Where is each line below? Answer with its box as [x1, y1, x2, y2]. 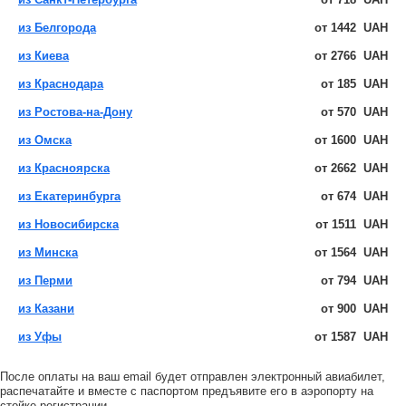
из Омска [18, 132, 72, 147]
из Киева [18, 48, 69, 63]
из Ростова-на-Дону [18, 104, 132, 119]
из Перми [18, 273, 72, 287]
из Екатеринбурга [18, 188, 121, 203]
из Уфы [18, 329, 62, 343]
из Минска [18, 245, 78, 259]
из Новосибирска [18, 217, 119, 231]
